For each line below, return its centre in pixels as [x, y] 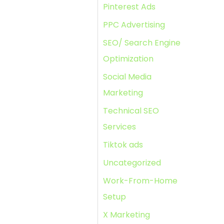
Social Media [127, 77]
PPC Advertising [134, 25]
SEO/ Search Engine [142, 43]
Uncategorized [132, 163]
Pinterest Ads [129, 7]
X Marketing [126, 215]
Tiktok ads [123, 145]
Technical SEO [131, 111]
